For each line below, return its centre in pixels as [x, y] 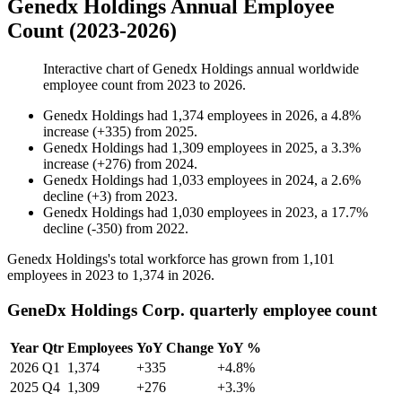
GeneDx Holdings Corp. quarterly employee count [192, 310]
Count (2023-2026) [92, 31]
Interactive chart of [98, 69]
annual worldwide [306, 69]
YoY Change [175, 347]
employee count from [105, 85]
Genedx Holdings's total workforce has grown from [155, 259]
